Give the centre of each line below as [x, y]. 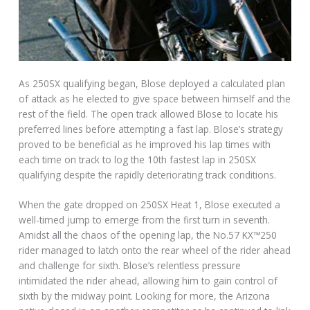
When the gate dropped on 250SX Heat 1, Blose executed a [150, 205]
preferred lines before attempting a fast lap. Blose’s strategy [151, 129]
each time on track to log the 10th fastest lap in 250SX [138, 159]
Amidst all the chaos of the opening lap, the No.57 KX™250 [148, 235]
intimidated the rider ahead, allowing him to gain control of [148, 281]
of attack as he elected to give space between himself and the [155, 98]
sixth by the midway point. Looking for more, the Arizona [145, 296]
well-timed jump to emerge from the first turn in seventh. [145, 220]
